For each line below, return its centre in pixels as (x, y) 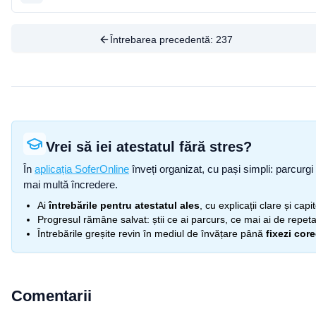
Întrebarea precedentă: (163, 39)
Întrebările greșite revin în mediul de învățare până (150, 233)
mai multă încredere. (71, 184)
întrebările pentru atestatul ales (124, 205)
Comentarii (51, 296)
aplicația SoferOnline (82, 169)
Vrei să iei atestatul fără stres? (149, 147)
